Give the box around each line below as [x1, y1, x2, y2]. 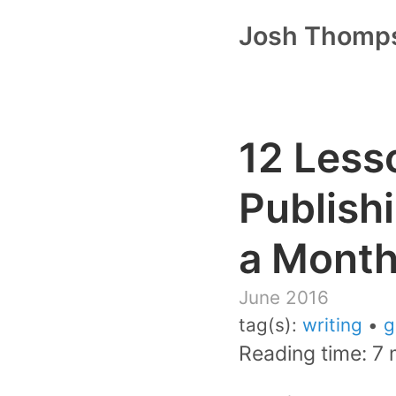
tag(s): [238, 314, 302, 336]
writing [301, 314, 362, 336]
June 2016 [238, 286, 329, 308]
